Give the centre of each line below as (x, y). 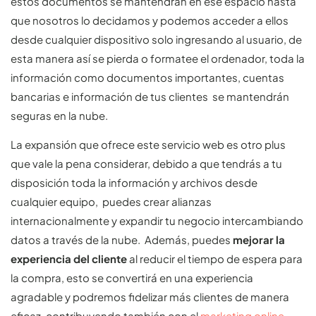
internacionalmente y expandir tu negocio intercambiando (157, 221)
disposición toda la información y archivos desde (134, 183)
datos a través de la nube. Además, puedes (122, 240)
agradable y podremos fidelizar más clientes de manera (150, 297)
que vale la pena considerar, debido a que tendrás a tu (146, 164)
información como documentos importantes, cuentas (147, 77)
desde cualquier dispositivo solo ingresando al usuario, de (156, 39)
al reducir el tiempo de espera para (215, 259)
